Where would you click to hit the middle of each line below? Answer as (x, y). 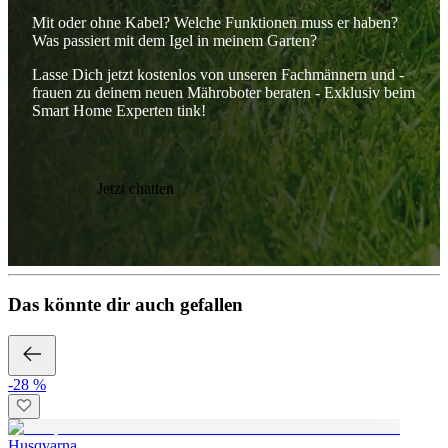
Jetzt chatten (135, 188)
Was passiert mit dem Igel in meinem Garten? (174, 40)
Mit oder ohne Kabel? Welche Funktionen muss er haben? (215, 22)
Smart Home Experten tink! (119, 110)
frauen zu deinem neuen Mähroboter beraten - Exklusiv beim (223, 92)
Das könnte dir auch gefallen (125, 305)
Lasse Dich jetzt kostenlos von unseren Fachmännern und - (218, 74)
